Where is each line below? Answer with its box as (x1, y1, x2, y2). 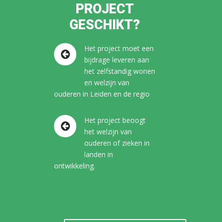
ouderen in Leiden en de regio (54, 89, 150, 99)
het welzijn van (84, 127, 132, 136)
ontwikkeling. (54, 161, 95, 170)
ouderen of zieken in (84, 138, 150, 148)
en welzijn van (84, 78, 129, 87)
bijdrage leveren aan (84, 55, 149, 64)
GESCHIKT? (69, 17, 140, 33)
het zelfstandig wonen (84, 66, 155, 76)
